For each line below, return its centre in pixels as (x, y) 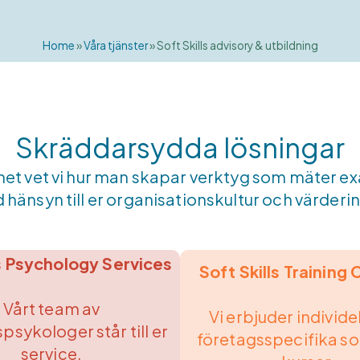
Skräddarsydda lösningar (180, 147)
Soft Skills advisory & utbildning (237, 45)
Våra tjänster (115, 45)
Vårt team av (51, 308)
